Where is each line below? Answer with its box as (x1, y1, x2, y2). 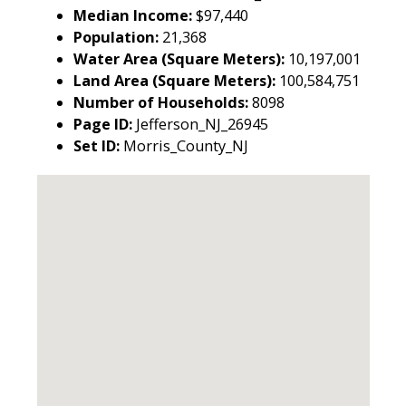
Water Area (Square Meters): (73, 48, 288, 69)
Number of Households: (73, 92, 252, 112)
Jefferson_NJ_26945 (136, 113, 268, 134)
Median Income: (73, 5, 196, 25)
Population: (73, 26, 162, 47)
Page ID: (73, 113, 136, 134)
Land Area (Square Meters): (73, 70, 279, 91)
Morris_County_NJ (123, 135, 248, 156)
